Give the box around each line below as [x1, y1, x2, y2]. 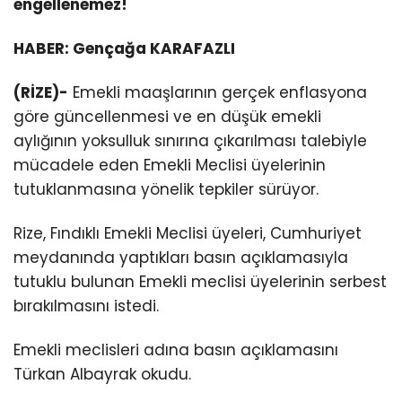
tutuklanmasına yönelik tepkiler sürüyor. [13, 179, 319, 201]
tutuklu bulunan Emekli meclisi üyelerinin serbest [13, 271, 387, 293]
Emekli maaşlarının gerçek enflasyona [68, 82, 367, 104]
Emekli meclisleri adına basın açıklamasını [13, 339, 338, 362]
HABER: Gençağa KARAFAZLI [13, 37, 235, 59]
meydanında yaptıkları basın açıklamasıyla [13, 247, 348, 269]
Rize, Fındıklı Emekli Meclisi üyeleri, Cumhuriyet [13, 223, 362, 245]
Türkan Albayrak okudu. [13, 363, 191, 386]
